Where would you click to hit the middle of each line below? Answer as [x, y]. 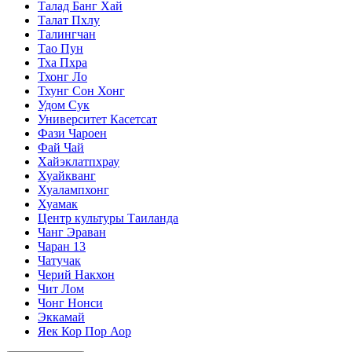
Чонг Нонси [70, 302]
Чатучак [59, 260]
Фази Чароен [72, 133]
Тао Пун [60, 48]
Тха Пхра [62, 62]
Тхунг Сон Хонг [81, 90]
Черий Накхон [76, 274]
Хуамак [58, 203]
